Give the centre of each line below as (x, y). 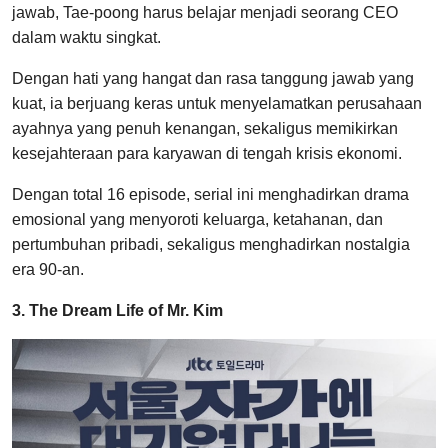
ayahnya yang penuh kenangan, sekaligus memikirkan (205, 129)
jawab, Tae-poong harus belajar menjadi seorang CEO (205, 13)
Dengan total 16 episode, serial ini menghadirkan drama (210, 195)
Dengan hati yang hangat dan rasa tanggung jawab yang (213, 79)
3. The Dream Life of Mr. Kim (117, 311)
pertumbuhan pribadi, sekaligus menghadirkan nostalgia (211, 245)
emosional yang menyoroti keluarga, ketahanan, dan (197, 220)
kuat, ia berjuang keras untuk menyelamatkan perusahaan (217, 104)
